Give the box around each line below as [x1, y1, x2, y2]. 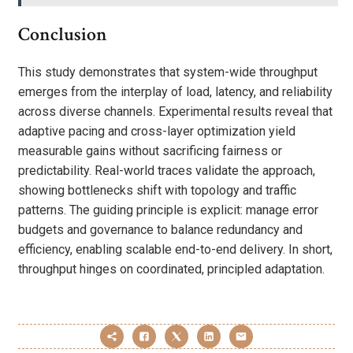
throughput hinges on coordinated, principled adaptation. [18, 261, 325, 277]
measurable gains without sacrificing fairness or [18, 143, 282, 158]
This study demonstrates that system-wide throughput [18, 64, 318, 80]
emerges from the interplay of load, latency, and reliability [18, 84, 333, 99]
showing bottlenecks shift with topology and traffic [18, 182, 296, 198]
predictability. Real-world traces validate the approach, [18, 162, 315, 178]
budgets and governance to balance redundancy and [18, 221, 303, 237]
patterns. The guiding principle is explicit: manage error [18, 202, 318, 217]
